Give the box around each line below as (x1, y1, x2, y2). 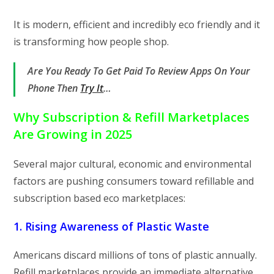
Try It (80, 81, 104, 95)
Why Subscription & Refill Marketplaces (13, 108, 250, 125)
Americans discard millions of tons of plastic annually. (13, 248, 257, 262)
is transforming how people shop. (13, 34, 169, 48)
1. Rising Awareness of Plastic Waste (13, 218, 210, 234)
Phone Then (28, 81, 81, 95)
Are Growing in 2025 (13, 125, 133, 143)
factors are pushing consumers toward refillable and (13, 174, 254, 188)
